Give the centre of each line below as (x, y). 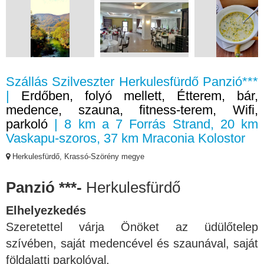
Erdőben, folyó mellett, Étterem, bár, (140, 95)
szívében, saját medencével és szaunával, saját (132, 243)
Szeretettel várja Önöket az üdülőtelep (132, 227)
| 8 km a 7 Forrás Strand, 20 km (153, 124)
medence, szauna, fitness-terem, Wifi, (132, 110)
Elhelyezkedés (46, 210)
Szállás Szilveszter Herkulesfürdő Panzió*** (132, 81)
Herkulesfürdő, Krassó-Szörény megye (77, 156)
